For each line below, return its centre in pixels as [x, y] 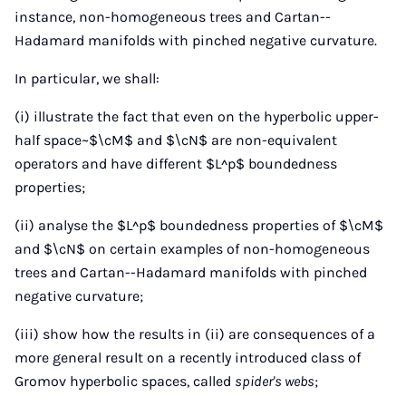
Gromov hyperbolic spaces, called [125, 381]
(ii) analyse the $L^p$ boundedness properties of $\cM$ [199, 225]
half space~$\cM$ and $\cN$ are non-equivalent [176, 140]
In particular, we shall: [87, 78]
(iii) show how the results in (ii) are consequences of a [195, 334]
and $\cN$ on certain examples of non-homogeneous [192, 249]
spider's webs [275, 381]
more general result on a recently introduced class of [188, 358]
